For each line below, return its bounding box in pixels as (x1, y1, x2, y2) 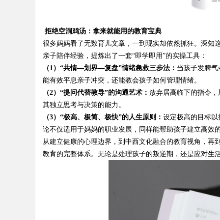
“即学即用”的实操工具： (132, 52, 207, 59)
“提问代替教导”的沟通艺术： (60, 89, 149, 96)
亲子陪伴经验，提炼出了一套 (43, 52, 132, 59)
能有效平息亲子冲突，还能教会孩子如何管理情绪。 (43, 77, 201, 84)
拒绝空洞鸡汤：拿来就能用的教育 (45, 27, 148, 35)
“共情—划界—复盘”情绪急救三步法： (60, 64, 177, 72)
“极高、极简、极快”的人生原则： (60, 113, 163, 121)
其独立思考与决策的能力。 (43, 101, 125, 109)
